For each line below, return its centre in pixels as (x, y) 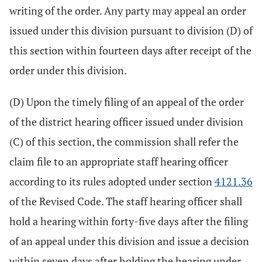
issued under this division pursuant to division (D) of (131, 30)
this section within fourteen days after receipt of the (130, 50)
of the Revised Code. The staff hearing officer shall (126, 201)
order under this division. (68, 70)
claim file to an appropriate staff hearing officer (119, 161)
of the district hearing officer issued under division (126, 122)
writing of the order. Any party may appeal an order (128, 11)
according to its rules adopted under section (112, 181)
